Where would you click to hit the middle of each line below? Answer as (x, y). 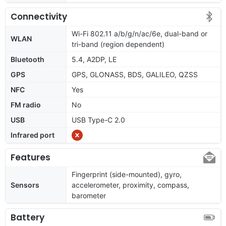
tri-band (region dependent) (118, 44)
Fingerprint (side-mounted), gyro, (127, 174)
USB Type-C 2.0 (98, 120)
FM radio (26, 104)
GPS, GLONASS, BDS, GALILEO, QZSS (135, 74)
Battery (27, 217)
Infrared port (33, 135)
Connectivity (39, 16)
